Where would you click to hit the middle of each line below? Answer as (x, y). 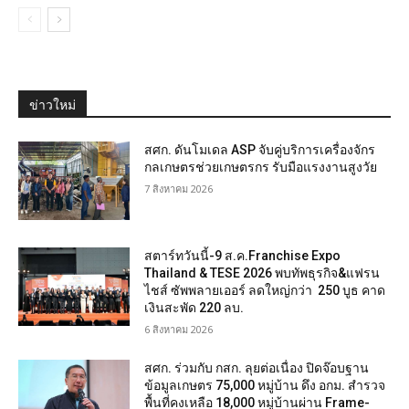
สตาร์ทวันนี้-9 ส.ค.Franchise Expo (243, 256)
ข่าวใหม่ (52, 105)
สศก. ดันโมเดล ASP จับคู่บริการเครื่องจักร (260, 150)
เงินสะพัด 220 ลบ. (194, 308)
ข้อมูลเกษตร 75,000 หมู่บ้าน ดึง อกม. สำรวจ (265, 386)
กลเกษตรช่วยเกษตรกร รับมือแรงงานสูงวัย (261, 168)
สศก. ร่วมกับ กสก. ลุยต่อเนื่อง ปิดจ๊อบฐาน (257, 368)
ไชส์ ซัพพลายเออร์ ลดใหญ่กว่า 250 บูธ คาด (265, 291)
